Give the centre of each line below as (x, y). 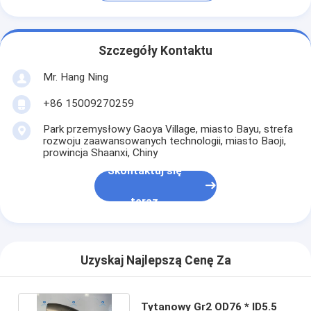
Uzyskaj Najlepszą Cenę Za (155, 261)
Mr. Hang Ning (75, 77)
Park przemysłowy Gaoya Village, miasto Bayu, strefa (168, 129)
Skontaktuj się (144, 171)
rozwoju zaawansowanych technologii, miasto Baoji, (164, 141)
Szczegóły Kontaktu (155, 51)
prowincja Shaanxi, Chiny (100, 152)
